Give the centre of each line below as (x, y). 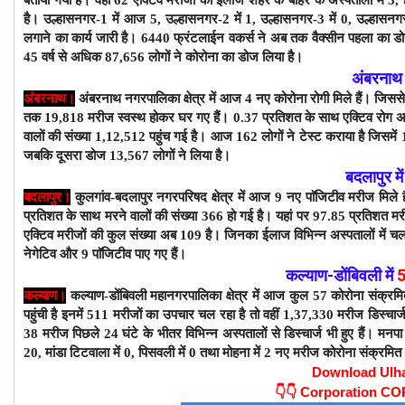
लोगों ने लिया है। (192, 155)
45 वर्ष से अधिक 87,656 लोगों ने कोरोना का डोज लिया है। (163, 57)
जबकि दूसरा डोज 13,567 (88, 155)
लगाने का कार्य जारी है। (82, 38)
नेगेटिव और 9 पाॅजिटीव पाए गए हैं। (105, 254)
